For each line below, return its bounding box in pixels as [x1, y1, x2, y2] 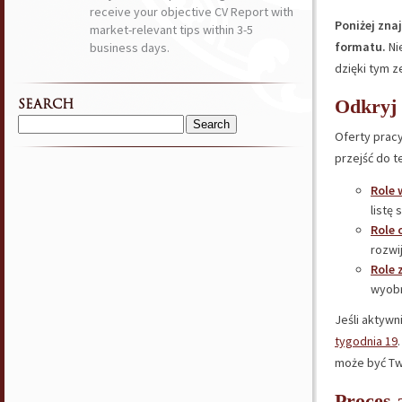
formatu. [335, 39, 386, 55]
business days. [90, 39, 170, 56]
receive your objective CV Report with [90, 4, 293, 20]
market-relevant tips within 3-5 [90, 22, 253, 38]
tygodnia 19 [335, 333, 398, 349]
